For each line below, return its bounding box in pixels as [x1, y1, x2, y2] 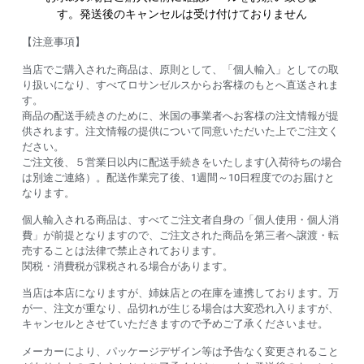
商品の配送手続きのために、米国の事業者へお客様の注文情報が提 [21, 109, 339, 122]
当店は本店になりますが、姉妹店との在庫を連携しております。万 [21, 287, 339, 300]
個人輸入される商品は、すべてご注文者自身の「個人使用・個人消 [21, 214, 339, 227]
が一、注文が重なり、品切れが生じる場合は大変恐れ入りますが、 [21, 302, 339, 315]
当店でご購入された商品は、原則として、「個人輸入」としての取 [21, 63, 339, 76]
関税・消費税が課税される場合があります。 [21, 260, 233, 273]
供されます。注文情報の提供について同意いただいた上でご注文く [21, 124, 339, 137]
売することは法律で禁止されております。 [21, 245, 223, 258]
